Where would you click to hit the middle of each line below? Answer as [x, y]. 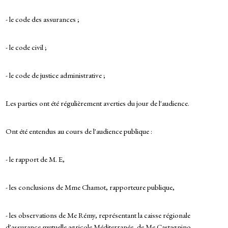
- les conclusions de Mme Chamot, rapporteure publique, [90, 187]
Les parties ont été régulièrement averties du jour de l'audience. [97, 103]
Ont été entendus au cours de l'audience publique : [79, 131]
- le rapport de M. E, [35, 159]
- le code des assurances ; [42, 19]
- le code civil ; [26, 47]
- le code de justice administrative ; [55, 75]
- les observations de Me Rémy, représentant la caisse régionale [98, 215]
